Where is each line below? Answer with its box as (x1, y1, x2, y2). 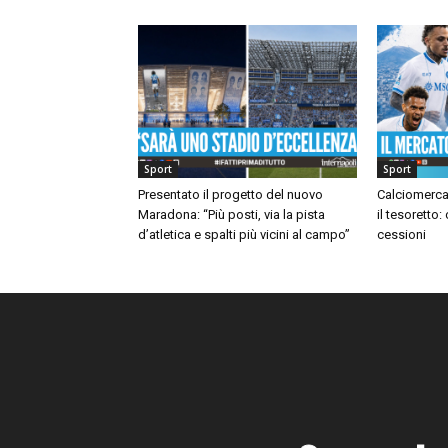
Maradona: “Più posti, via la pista (138, 206, 325, 222)
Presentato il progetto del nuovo (138, 186, 323, 202)
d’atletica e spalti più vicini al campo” (138, 226, 350, 242)
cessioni (376, 226, 426, 242)
